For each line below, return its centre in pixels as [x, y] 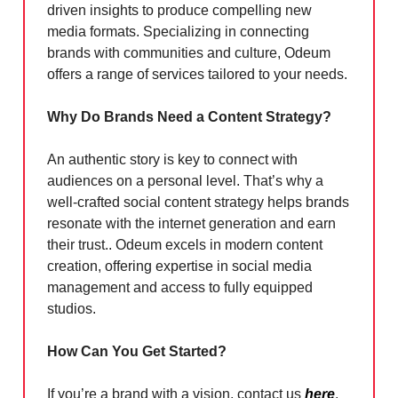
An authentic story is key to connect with [172, 160]
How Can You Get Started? [137, 352]
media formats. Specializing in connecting [178, 32]
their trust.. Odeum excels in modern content [185, 245]
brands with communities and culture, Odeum [189, 53]
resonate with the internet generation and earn [191, 224]
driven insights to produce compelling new [179, 11]
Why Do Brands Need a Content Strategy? [189, 117]
